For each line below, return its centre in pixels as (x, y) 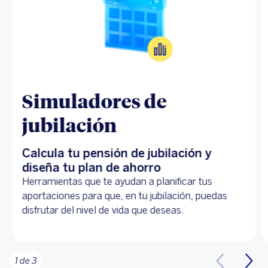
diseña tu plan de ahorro (91, 168)
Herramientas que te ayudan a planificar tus (117, 182)
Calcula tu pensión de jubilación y (117, 153)
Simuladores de (94, 101)
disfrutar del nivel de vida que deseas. (102, 211)
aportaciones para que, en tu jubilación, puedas (124, 196)
